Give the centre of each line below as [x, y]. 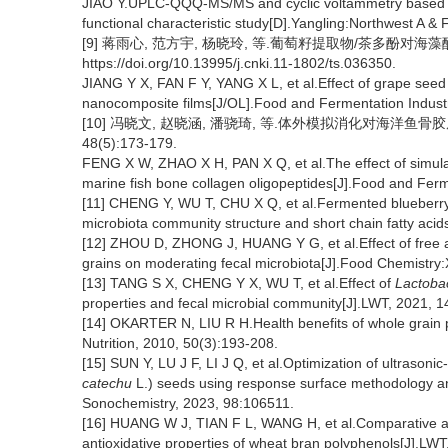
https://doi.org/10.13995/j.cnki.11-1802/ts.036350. [239, 63]
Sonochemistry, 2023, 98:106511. [188, 403]
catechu [107, 383]
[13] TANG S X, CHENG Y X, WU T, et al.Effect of [238, 283]
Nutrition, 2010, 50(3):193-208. [180, 343]
